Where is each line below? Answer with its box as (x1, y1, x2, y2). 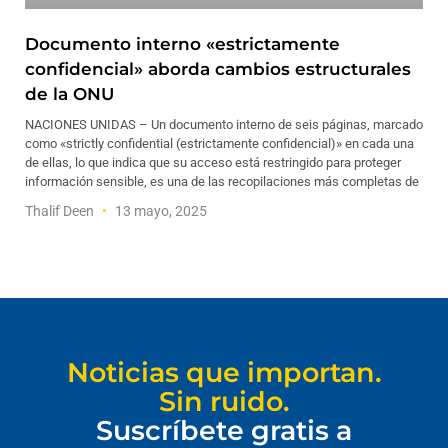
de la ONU (25, 84, 114, 104)
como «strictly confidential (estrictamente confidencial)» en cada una (25, 136, 414, 151)
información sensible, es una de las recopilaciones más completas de (25, 174, 419, 189)
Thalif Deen (25, 203, 97, 219)
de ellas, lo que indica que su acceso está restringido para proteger (25, 155, 401, 170)
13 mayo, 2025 (112, 203, 207, 219)
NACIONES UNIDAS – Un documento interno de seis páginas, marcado (25, 117, 423, 132)
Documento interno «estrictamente (25, 34, 340, 54)
